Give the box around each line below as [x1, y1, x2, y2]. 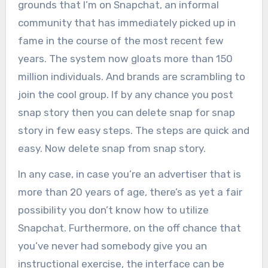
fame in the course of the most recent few [17, 34, 224, 47]
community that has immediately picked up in [17, 16, 236, 29]
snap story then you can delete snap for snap [17, 106, 235, 118]
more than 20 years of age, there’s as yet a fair [17, 185, 242, 198]
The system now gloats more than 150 [46, 52, 233, 65]
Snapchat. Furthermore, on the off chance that [17, 221, 241, 234]
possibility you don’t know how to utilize [17, 203, 209, 216]
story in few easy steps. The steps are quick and [17, 124, 249, 136]
